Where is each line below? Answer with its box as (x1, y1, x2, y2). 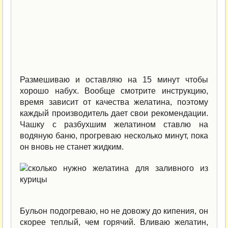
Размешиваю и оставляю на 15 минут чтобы (20, 75, 208, 84)
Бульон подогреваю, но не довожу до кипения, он (20, 207, 208, 216)
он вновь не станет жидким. (20, 142, 124, 152)
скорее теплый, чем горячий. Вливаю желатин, (20, 218, 208, 227)
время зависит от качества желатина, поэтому (20, 98, 208, 107)
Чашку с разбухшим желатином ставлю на (20, 120, 208, 129)
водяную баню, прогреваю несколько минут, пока (20, 131, 208, 140)
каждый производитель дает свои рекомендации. (20, 109, 208, 118)
